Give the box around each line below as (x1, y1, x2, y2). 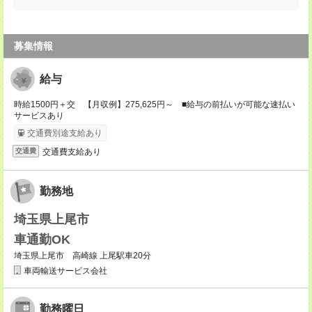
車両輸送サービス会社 (24, 266, 107, 276)
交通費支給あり (42, 146, 101, 157)
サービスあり (14, 111, 64, 121)
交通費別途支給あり (27, 128, 102, 139)
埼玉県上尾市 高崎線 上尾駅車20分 (14, 251, 151, 261)
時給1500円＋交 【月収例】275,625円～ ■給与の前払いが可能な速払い (14, 100, 295, 110)
